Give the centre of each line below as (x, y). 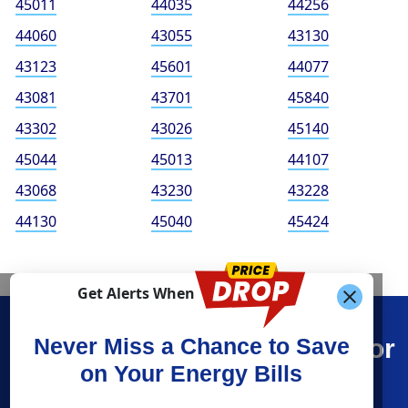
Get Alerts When (137, 294)
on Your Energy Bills (191, 374)
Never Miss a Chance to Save (191, 347)
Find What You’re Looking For (204, 349)
